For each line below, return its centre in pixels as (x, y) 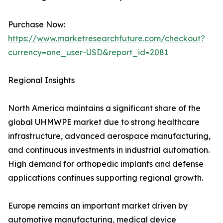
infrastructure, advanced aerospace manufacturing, (109, 136)
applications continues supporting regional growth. (106, 178)
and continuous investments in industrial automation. (109, 150)
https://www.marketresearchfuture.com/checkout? (107, 39)
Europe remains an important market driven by (98, 206)
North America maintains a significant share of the (104, 108)
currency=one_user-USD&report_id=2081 (88, 53)
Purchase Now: (37, 25)
